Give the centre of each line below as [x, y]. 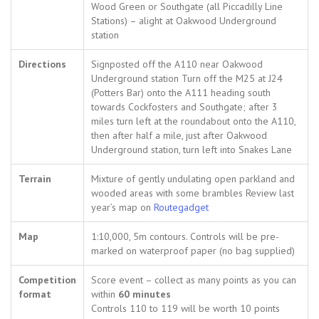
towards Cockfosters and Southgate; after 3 [184, 107]
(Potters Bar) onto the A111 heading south [181, 93]
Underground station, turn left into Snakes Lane [192, 150]
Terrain [35, 179]
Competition [47, 280]
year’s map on [122, 208]
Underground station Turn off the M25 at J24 [187, 79]
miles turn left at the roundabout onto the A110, [194, 121]
